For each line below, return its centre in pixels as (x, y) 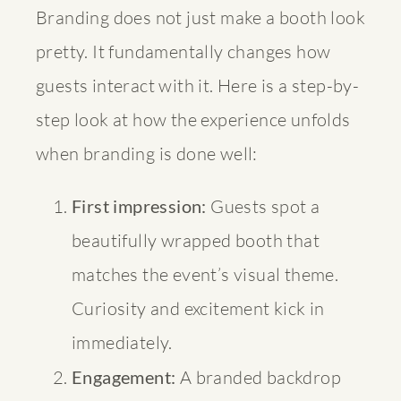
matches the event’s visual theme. (205, 274)
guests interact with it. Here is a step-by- (198, 85)
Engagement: (124, 376)
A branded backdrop (259, 377)
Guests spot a (263, 206)
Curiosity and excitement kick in (198, 308)
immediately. (122, 342)
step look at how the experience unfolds (193, 119)
